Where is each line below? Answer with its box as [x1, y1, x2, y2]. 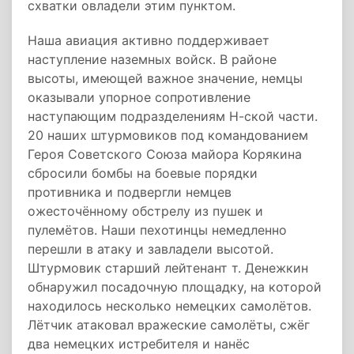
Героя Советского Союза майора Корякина [28, 146, 302, 162]
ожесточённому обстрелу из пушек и [28, 203, 263, 219]
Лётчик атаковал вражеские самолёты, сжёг [28, 317, 310, 333]
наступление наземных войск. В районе [28, 51, 277, 67]
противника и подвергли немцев [28, 184, 232, 200]
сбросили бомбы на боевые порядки [28, 165, 258, 181]
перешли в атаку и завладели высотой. [28, 241, 273, 257]
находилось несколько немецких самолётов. [28, 298, 311, 314]
